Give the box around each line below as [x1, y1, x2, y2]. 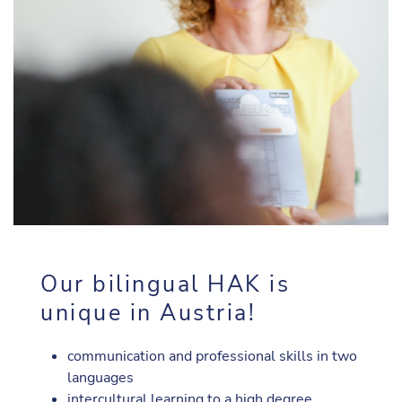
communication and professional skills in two [67, 346, 357, 366]
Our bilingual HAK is [40, 269, 290, 300]
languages [67, 368, 134, 388]
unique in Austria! [40, 298, 256, 328]
